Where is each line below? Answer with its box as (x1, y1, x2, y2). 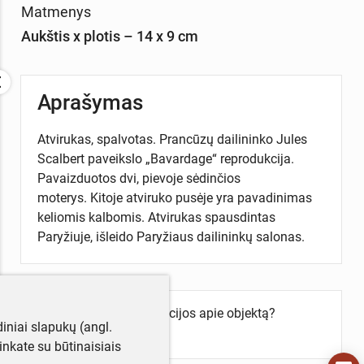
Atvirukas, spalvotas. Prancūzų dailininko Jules (37, 132, 307, 148)
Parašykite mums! (37, 324, 141, 340)
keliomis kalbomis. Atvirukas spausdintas (37, 210, 275, 226)
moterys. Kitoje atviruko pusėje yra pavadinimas (37, 190, 312, 206)
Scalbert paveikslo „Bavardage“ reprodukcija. (37, 151, 294, 167)
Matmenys (20, 2, 91, 20)
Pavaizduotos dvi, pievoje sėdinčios (37, 171, 240, 187)
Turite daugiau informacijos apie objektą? (37, 305, 275, 321)
